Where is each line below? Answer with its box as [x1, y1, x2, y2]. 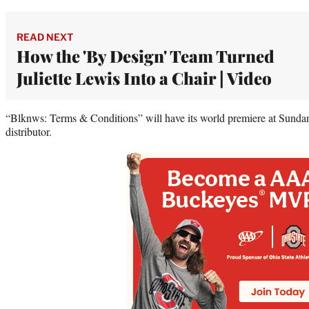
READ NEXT [17, 30, 73, 43]
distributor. [6, 123, 52, 139]
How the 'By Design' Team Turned [17, 44, 275, 67]
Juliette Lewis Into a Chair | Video [17, 66, 272, 89]
